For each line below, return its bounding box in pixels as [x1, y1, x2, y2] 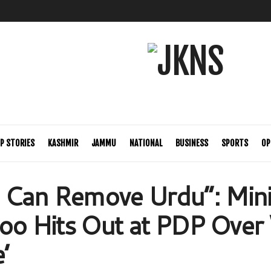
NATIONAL [129, 138, 162, 148]
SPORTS [221, 138, 248, 148]
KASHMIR [47, 138, 78, 148]
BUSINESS [175, 138, 208, 148]
